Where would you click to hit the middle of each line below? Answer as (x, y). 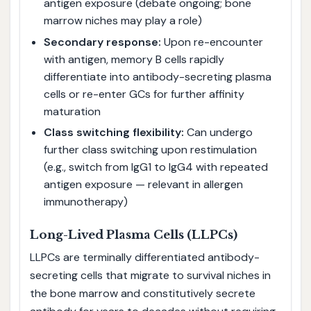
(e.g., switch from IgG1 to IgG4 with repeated (155, 167)
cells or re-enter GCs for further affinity (144, 94)
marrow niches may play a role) (123, 20)
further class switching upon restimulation (150, 150)
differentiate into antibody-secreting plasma (157, 76)
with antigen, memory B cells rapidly (134, 59)
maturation (72, 111)
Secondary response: (102, 42)
